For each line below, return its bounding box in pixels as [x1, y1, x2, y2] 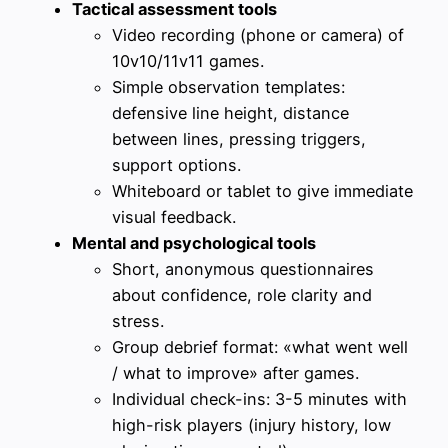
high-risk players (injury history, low [112, 415, 391, 436]
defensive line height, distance [112, 103, 349, 124]
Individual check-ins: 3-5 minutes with [112, 389, 407, 410]
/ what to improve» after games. [112, 363, 359, 384]
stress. [112, 311, 164, 332]
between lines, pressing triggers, [112, 129, 366, 150]
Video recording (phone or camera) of [112, 25, 404, 46]
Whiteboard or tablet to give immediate [112, 181, 413, 202]
